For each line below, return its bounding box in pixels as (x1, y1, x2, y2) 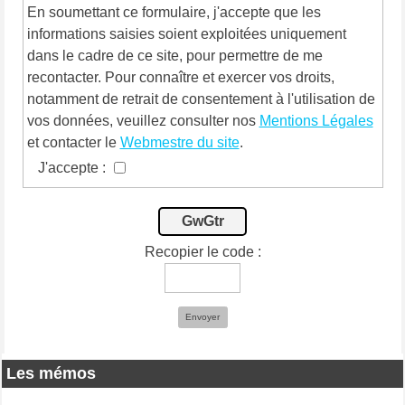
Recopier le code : (144, 243, 261, 259)
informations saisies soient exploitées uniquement (26, 25, 346, 42)
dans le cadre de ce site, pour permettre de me (26, 47, 323, 63)
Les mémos (6, 363, 96, 382)
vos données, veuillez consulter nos (26, 112, 259, 128)
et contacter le (26, 134, 120, 150)
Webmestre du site (119, 134, 240, 150)
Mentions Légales (259, 112, 373, 128)
